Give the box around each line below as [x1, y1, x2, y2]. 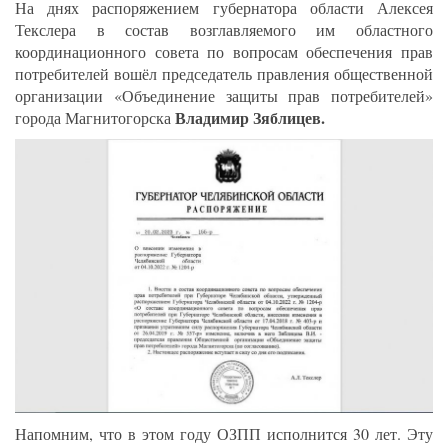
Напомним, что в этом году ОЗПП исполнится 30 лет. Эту [15, 423, 433, 445]
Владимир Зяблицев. [175, 106, 325, 130]
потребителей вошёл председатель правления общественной [15, 63, 433, 85]
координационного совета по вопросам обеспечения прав [15, 41, 433, 63]
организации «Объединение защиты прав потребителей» [15, 85, 433, 107]
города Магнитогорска [15, 107, 175, 129]
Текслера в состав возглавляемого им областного [15, 19, 433, 41]
